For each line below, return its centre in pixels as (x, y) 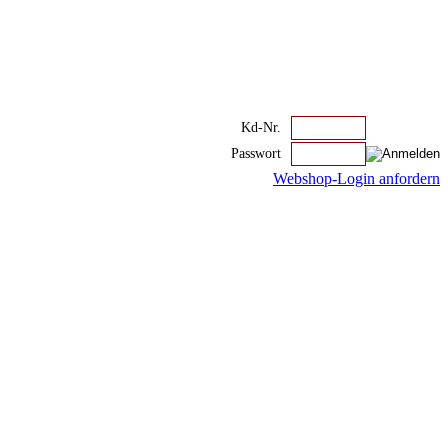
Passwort (256, 153)
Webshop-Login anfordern (356, 178)
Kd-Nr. (261, 127)
